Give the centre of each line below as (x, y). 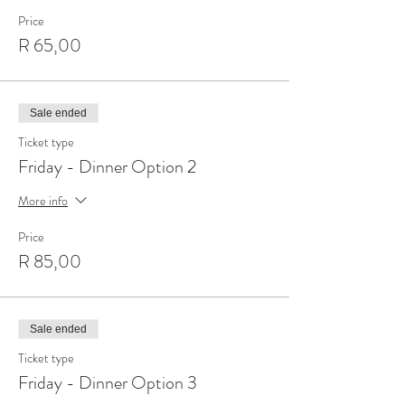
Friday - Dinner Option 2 (107, 167)
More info (43, 200)
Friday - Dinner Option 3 (108, 383)
